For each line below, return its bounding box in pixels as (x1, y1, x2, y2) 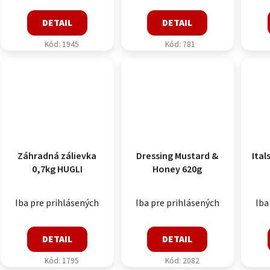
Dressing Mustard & (136, 149, 219, 163)
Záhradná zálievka (17, 149, 97, 163)
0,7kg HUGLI (31, 162, 83, 176)
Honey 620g (152, 162, 202, 176)
